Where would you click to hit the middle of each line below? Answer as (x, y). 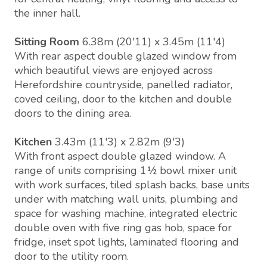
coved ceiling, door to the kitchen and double (123, 99)
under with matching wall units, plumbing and (126, 199)
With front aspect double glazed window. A (120, 156)
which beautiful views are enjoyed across (114, 71)
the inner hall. (47, 13)
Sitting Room (47, 42)
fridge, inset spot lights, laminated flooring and (127, 242)
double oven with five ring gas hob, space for (123, 228)
